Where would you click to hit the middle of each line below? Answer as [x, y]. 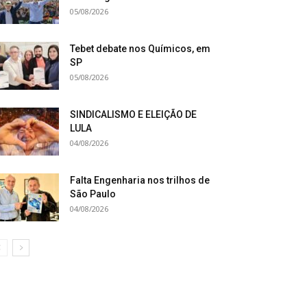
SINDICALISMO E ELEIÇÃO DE [133, 115]
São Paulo [93, 194]
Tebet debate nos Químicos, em [140, 49]
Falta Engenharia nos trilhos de [140, 181]
